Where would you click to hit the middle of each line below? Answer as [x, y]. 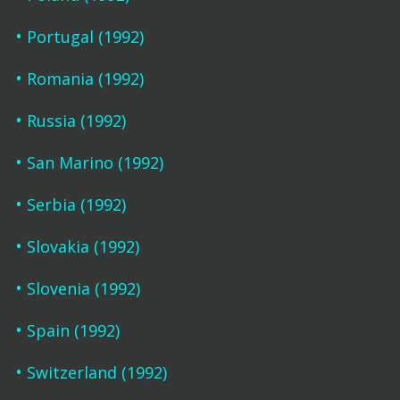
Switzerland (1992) [96, 372]
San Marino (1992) [95, 162]
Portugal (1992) [85, 37]
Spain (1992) [73, 330]
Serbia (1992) [76, 204]
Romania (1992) [85, 79]
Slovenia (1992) [83, 288]
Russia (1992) [76, 121]
